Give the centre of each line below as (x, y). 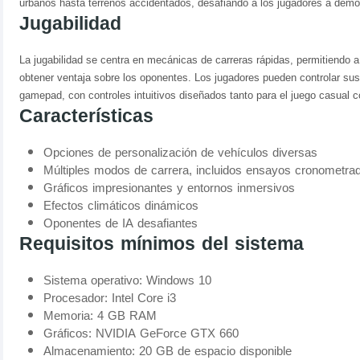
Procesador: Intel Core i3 (110, 299)
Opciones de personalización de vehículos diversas (180, 153)
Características (86, 117)
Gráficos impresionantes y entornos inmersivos (169, 188)
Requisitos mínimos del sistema (162, 244)
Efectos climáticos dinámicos (121, 206)
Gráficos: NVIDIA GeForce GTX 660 (141, 334)
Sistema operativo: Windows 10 (127, 281)
